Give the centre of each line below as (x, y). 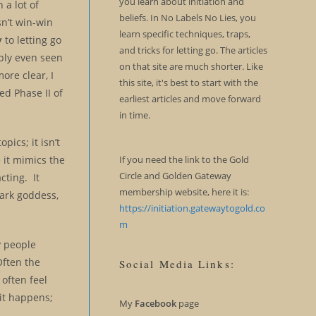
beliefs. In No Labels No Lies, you (187, 18)
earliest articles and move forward (190, 99)
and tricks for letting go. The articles (193, 50)
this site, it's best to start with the (188, 83)
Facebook (155, 303)
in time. (134, 115)
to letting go (32, 39)
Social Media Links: (177, 264)
